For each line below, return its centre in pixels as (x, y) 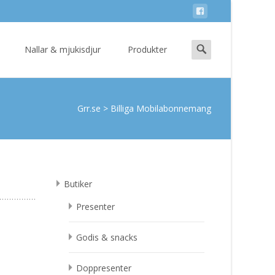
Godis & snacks (107, 237)
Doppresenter (104, 268)
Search (204, 45)
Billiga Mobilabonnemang (161, 108)
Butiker (78, 184)
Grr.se (89, 108)
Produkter (147, 49)
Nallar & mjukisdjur (63, 49)
